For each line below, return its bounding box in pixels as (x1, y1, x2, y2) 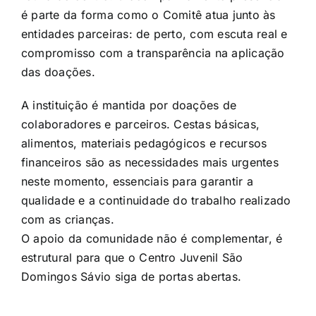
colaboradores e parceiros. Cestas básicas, (21, 116, 260, 131)
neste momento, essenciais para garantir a (21, 174, 253, 188)
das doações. (21, 64, 95, 79)
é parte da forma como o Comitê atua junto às (21, 7, 276, 22)
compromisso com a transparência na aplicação (21, 45, 285, 60)
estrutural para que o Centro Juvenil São (21, 250, 243, 265)
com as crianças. (21, 212, 114, 226)
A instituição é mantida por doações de (21, 97, 237, 112)
